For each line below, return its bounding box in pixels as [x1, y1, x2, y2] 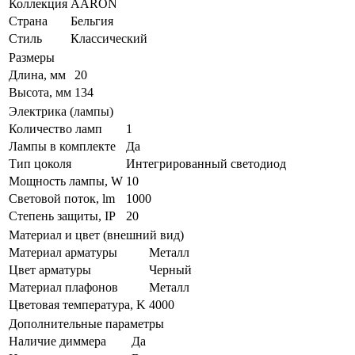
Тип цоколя [9, 157, 71, 171]
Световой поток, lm [9, 192, 115, 206]
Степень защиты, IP [9, 209, 116, 223]
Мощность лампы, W [9, 174, 123, 189]
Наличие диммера [9, 334, 106, 349]
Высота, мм [9, 86, 71, 100]
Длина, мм [9, 68, 66, 82]
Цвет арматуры [9, 263, 91, 277]
